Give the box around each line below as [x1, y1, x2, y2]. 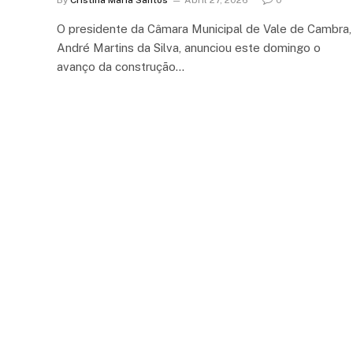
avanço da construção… [57, 59, 184, 73]
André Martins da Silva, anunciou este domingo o [57, 40, 321, 54]
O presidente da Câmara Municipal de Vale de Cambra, [57, 21, 351, 35]
